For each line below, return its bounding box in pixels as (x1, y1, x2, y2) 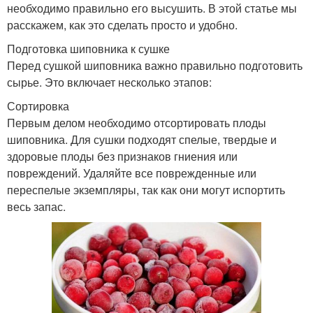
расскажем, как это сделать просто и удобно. (7, 16, 238, 33)
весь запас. (7, 198, 66, 214)
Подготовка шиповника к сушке (7, 40, 170, 57)
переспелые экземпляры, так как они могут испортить (7, 181, 285, 198)
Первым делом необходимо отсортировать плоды (7, 114, 266, 131)
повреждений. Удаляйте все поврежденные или (7, 164, 256, 181)
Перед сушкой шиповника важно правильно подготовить (7, 57, 303, 73)
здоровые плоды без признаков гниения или (7, 147, 238, 164)
